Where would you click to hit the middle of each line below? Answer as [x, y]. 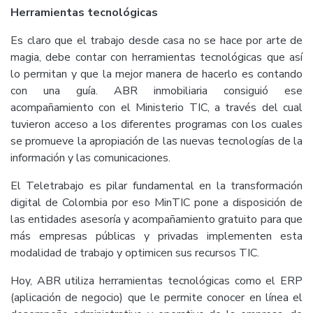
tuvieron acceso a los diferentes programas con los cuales [156, 125]
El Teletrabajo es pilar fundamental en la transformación [156, 186]
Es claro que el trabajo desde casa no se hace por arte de [156, 41]
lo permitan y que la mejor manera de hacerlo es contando [156, 74]
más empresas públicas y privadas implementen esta [156, 236]
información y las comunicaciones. [90, 158]
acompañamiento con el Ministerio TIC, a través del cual [156, 108]
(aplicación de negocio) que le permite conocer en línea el [156, 298]
